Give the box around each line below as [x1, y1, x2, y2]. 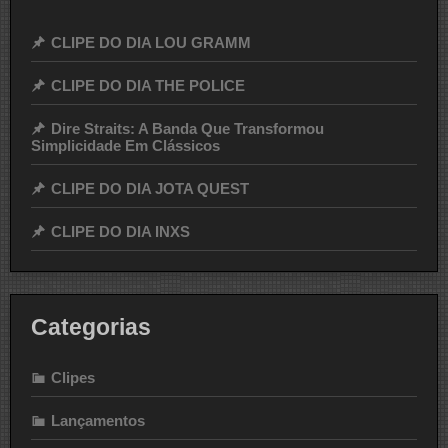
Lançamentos [51, 411, 145, 429]
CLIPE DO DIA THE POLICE [51, 76, 245, 94]
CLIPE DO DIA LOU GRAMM [51, 33, 251, 51]
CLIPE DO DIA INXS [51, 222, 190, 240]
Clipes [51, 368, 95, 386]
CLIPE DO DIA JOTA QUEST [51, 179, 249, 197]
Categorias [31, 315, 151, 341]
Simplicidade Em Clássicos [31, 136, 220, 154]
